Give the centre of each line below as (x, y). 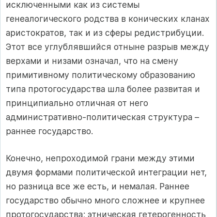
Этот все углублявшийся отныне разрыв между (108, 47)
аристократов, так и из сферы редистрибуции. (105, 33)
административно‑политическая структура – (102, 117)
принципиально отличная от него (77, 103)
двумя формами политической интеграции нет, (106, 172)
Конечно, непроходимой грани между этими (100, 158)
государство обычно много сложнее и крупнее (105, 200)
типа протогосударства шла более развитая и (103, 89)
